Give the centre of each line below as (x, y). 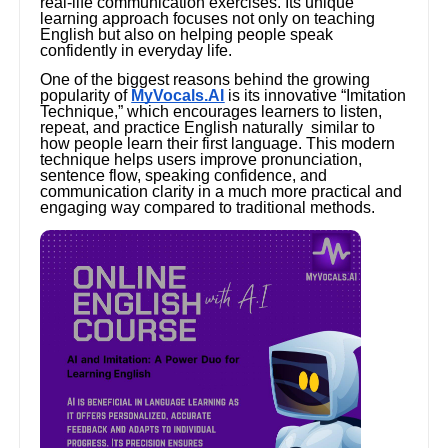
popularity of (86, 96)
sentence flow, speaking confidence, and (184, 176)
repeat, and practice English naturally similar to (208, 128)
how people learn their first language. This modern (218, 144)
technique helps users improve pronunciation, (201, 160)
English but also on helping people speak (187, 35)
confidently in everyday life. (136, 51)
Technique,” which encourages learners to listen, (211, 112)
